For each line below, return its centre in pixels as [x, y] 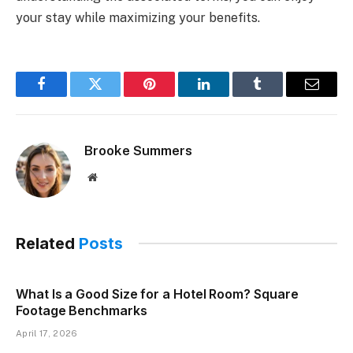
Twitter [115, 96]
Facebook [67, 96]
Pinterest [173, 96]
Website [114, 176]
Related [47, 243]
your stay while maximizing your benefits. [138, 17]
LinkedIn [228, 96]
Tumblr [277, 96]
